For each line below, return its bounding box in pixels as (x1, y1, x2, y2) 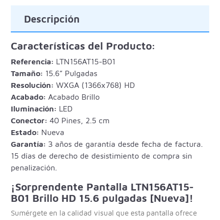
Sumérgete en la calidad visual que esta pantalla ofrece (11, 208, 197, 217)
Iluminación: (11, 104, 57, 113)
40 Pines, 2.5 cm (47, 115, 110, 125)
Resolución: (11, 80, 54, 89)
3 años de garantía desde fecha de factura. (46, 139, 203, 148)
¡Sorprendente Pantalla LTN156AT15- (11, 180, 194, 192)
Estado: (11, 127, 39, 137)
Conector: (11, 115, 48, 125)
